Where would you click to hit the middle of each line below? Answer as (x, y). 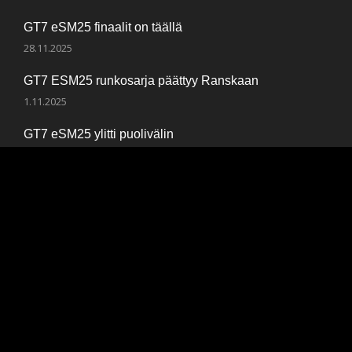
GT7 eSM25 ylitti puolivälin (99, 134)
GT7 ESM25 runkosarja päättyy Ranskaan (141, 81)
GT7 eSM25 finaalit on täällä (103, 27)
